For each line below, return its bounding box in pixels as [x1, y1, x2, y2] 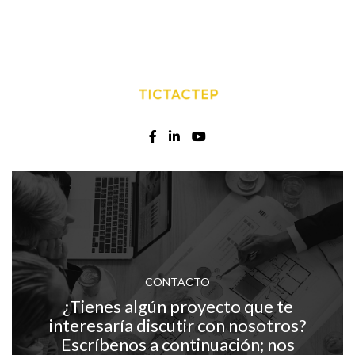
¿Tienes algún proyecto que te [62, 295, 293, 317]
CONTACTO [145, 274, 210, 288]
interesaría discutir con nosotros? [48, 314, 307, 336]
